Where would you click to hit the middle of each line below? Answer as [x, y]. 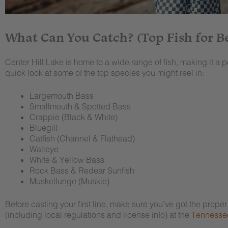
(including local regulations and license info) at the [98, 215]
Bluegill [44, 128]
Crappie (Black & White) [74, 117]
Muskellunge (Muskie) [69, 181]
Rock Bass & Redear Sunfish [82, 170]
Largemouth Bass [62, 96]
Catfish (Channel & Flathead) [82, 138]
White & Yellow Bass [67, 160]
